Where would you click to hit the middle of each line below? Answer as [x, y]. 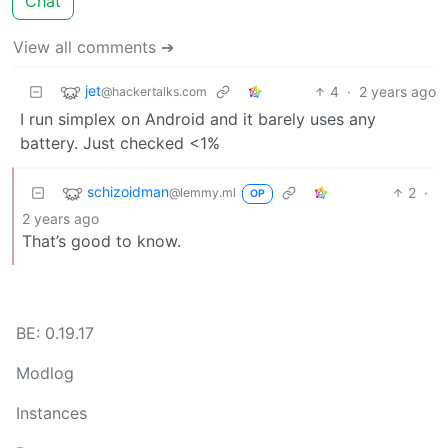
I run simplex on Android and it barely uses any [198, 118]
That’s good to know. [101, 240]
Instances [51, 413]
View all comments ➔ [93, 46]
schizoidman [128, 191]
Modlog [45, 373]
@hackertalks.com [154, 91]
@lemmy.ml [202, 192]
